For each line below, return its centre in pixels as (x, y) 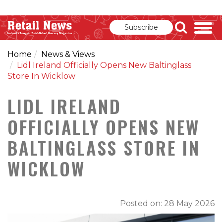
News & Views (68, 54)
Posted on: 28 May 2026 (167, 203)
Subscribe (141, 27)
